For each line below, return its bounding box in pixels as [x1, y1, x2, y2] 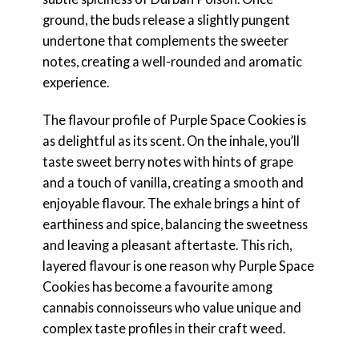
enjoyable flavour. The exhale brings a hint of [42, 195, 301, 211]
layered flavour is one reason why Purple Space [42, 257, 314, 273]
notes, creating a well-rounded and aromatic [42, 53, 302, 69]
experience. [42, 74, 109, 90]
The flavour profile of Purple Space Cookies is [42, 111, 306, 127]
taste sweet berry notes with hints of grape [42, 153, 293, 169]
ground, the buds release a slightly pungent [42, 11, 290, 27]
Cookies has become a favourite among [42, 278, 272, 294]
